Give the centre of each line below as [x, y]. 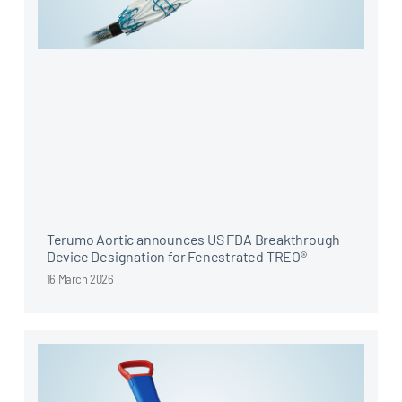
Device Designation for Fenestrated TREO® [176, 256]
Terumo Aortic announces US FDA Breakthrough [193, 239]
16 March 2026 [80, 279]
